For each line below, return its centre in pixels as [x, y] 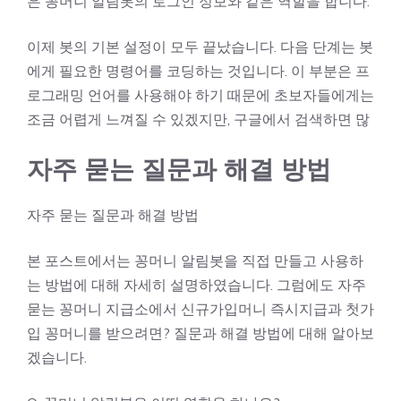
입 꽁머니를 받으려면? [98, 333]
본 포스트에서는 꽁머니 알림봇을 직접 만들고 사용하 [195, 260]
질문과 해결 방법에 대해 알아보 [272, 333]
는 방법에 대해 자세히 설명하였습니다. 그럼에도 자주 [196, 284]
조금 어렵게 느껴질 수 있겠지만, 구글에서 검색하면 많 [198, 119]
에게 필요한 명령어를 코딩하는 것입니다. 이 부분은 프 [198, 70]
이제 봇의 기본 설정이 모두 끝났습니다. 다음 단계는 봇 [200, 46]
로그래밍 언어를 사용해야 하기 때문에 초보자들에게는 [200, 94]
